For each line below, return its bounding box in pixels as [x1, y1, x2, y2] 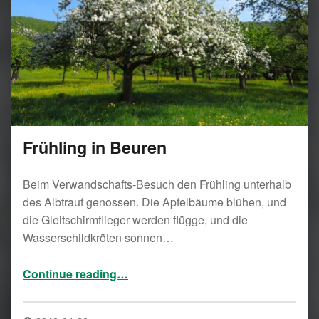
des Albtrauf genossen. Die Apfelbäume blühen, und [23, 193, 286, 210]
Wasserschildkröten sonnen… [23, 229, 174, 246]
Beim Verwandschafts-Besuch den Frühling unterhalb [23, 175, 291, 192]
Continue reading [23, 265, 117, 282]
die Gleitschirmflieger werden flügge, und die [23, 211, 248, 228]
